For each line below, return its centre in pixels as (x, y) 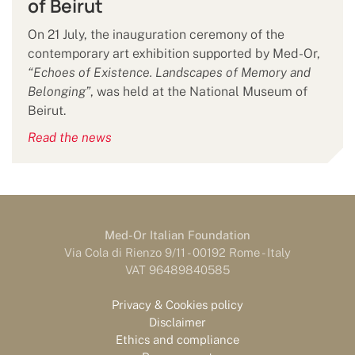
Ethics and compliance (177, 340)
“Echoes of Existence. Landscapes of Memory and (169, 73)
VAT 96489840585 (177, 270)
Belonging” (59, 92)
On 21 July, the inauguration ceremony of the (156, 35)
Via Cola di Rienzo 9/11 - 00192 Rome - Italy (177, 253)
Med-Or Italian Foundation (177, 235)
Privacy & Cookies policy (177, 305)
